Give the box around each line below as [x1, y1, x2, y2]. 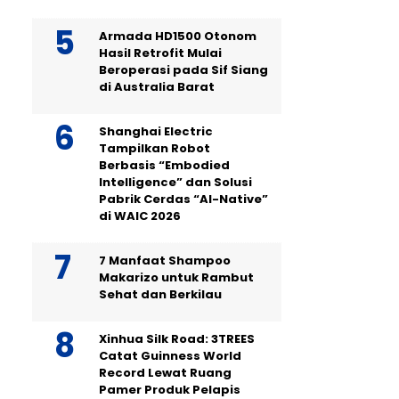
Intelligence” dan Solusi [99, 173, 252, 191]
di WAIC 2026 [99, 207, 181, 224]
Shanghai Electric [99, 122, 213, 140]
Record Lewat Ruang [99, 363, 232, 381]
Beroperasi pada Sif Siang [99, 61, 268, 78]
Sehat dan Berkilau [99, 285, 222, 303]
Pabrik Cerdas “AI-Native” [99, 190, 268, 208]
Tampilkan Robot [99, 139, 210, 157]
